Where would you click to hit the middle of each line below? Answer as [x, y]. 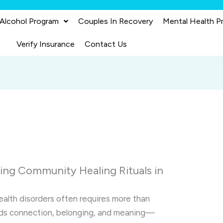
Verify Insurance [45, 44]
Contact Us [106, 44]
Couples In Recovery [116, 21]
